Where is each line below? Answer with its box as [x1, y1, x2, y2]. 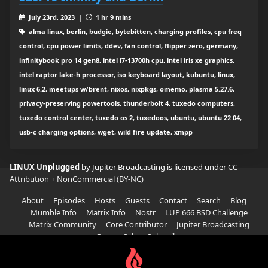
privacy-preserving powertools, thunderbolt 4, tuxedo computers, [19, 99, 235, 108]
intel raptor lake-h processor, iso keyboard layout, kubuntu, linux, [19, 70, 235, 80]
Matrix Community [28, 219, 96, 230]
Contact [159, 195, 187, 206]
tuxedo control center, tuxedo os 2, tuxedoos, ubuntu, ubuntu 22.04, [19, 113, 242, 123]
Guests [125, 195, 150, 206]
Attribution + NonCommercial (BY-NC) [10, 173, 144, 185]
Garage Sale [96, 231, 138, 242]
